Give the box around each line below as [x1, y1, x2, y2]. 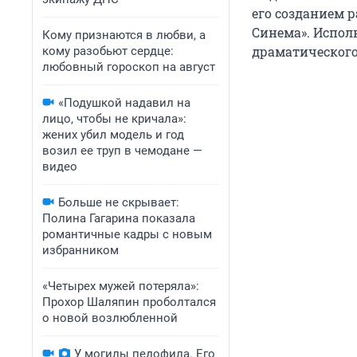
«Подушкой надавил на [58, 96, 190, 110]
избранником [42, 243, 119, 257]
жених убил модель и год [42, 127, 184, 142]
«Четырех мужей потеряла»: [42, 279, 199, 293]
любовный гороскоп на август [42, 60, 215, 74]
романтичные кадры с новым [42, 227, 212, 241]
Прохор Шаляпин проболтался [42, 295, 216, 309]
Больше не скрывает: [58, 195, 179, 210]
